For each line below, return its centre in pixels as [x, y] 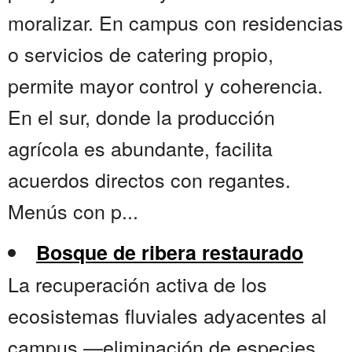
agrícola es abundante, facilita [140, 148]
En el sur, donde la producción [141, 117]
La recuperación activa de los [137, 284]
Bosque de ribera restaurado [170, 253]
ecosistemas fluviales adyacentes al [167, 315]
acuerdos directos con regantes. [149, 180]
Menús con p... [73, 211]
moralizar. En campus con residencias [176, 22]
